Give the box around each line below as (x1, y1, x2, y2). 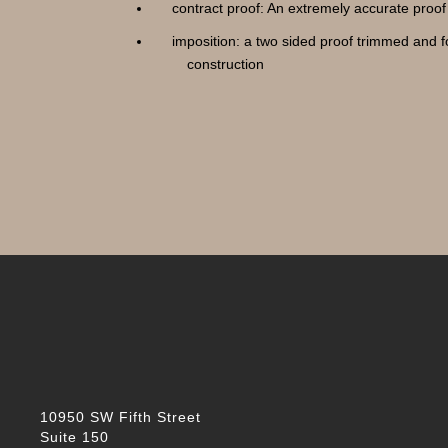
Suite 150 (40, 429, 109, 445)
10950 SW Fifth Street (40, 409, 201, 425)
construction (187, 56, 264, 72)
